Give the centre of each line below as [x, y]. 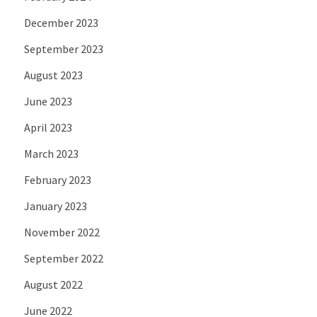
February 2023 [57, 179]
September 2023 [63, 48]
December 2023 [61, 22]
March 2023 [51, 153]
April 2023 [48, 127]
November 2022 [62, 232]
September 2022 [63, 258]
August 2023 [53, 75]
